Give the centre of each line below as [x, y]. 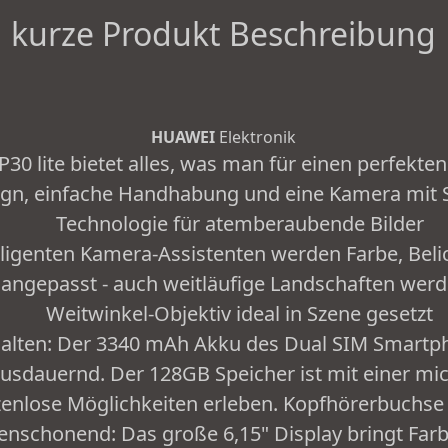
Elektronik [256, 137]
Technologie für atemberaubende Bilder [239, 224]
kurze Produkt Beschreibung [224, 34]
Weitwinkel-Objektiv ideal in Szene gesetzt [240, 314]
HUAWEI [183, 137]
